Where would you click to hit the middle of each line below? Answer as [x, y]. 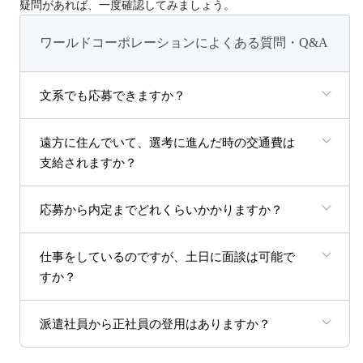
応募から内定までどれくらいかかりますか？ [161, 210]
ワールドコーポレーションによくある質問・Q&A [184, 43]
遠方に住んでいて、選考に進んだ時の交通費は [167, 143]
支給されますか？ [88, 163]
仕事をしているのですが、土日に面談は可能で [167, 257]
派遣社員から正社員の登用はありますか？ [155, 325]
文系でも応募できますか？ [113, 96]
